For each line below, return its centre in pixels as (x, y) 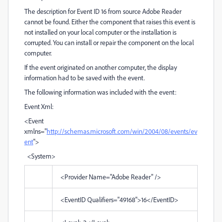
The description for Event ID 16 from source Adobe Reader (103, 11)
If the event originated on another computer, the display (101, 67)
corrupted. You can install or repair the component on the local (109, 42)
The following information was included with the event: (100, 92)
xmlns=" (35, 131)
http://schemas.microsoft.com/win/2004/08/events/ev (122, 131)
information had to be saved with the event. (84, 78)
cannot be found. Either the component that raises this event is (110, 22)
